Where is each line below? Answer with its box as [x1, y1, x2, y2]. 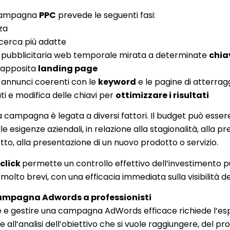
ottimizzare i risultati [116, 89, 209, 101]
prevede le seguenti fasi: [56, 9, 156, 21]
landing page [38, 62, 98, 74]
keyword [98, 75, 137, 88]
